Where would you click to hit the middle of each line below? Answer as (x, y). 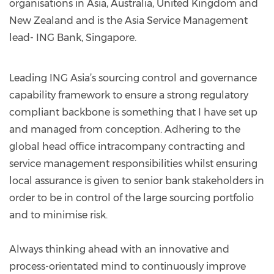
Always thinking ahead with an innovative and (119, 249)
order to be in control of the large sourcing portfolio (131, 198)
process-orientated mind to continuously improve (128, 266)
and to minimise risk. (58, 215)
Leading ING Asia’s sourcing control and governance (133, 78)
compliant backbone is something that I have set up (133, 112)
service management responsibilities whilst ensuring (133, 164)
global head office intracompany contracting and (127, 146)
